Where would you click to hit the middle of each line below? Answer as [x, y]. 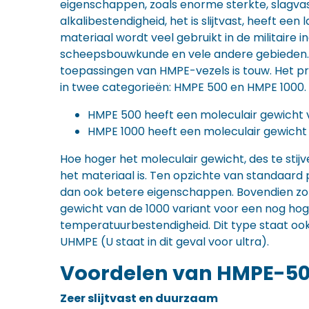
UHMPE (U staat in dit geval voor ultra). [165, 242]
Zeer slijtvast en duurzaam [139, 298]
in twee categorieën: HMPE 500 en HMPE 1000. [183, 87]
